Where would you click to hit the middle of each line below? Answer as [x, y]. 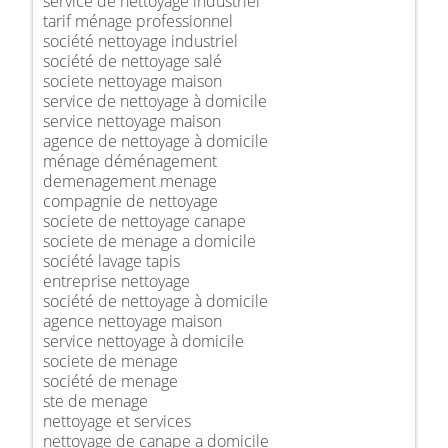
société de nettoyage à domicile [155, 300]
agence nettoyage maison [132, 320]
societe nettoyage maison [132, 80]
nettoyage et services [117, 420]
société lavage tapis [111, 260]
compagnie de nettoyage [130, 200]
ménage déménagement [130, 160]
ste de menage [95, 400]
